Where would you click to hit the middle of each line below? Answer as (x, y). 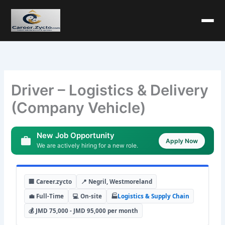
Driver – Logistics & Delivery (110, 90)
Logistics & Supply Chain (154, 196)
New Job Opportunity (76, 136)
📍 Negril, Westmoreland (117, 181)
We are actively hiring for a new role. (88, 146)
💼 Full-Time (46, 196)
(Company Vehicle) (79, 108)
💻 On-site (88, 196)
